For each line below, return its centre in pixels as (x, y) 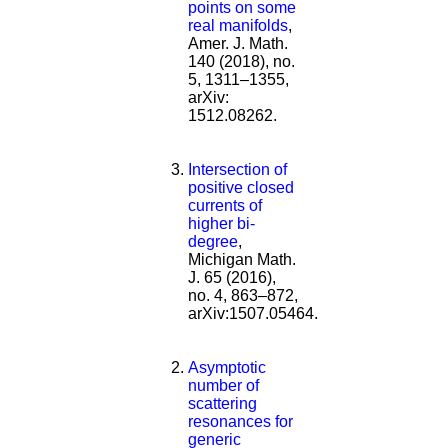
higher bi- (221, 223)
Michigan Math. (242, 259)
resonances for (240, 421)
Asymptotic (227, 367)
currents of (225, 205)
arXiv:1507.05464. (253, 313)
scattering (222, 403)
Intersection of (237, 169)
